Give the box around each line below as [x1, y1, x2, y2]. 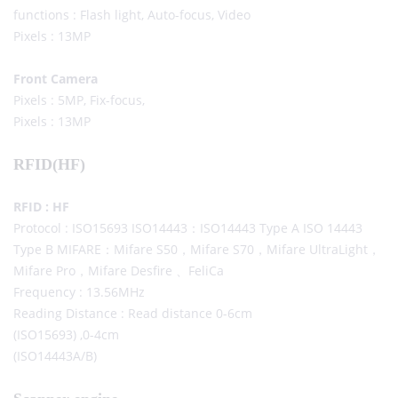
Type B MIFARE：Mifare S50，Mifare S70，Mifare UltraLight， [13, 241, 380, 259]
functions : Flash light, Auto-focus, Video [13, 6, 251, 24]
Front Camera [13, 70, 98, 88]
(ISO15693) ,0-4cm [13, 326, 119, 344]
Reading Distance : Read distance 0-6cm [13, 305, 252, 322]
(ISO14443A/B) [13, 347, 97, 365]
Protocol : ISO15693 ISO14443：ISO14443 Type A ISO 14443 [13, 219, 362, 237]
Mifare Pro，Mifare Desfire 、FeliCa [13, 262, 224, 280]
